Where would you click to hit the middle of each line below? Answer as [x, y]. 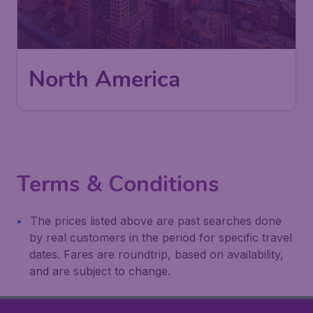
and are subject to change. [100, 271]
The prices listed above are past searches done [156, 221]
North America [104, 79]
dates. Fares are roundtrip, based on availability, [156, 254]
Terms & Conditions [118, 184]
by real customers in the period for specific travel [161, 238]
